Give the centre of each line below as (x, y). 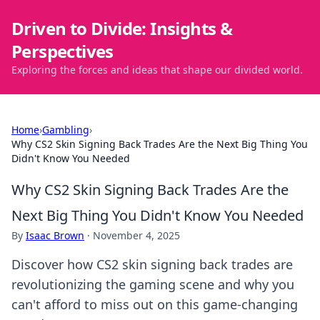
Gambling (66, 130)
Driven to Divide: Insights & (122, 28)
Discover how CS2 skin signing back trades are (152, 264)
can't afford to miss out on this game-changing (155, 304)
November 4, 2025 (136, 235)
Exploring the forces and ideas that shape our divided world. (157, 70)
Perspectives (62, 51)
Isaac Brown (55, 235)
